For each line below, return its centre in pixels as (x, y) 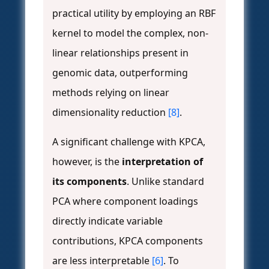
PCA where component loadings (125, 201)
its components (89, 182)
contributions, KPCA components (128, 241)
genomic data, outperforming (120, 73)
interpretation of (162, 162)
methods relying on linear (111, 93)
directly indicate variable (107, 221)
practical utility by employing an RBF (134, 14)
